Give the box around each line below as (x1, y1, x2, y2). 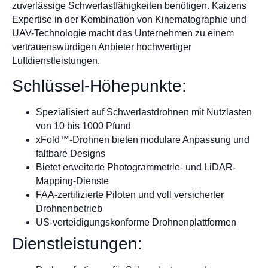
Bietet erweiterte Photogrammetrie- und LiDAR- (36, 162, 236, 173)
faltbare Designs (36, 148, 105, 159)
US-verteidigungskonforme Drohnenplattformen (36, 217, 236, 228)
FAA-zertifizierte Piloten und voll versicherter (36, 190, 224, 200)
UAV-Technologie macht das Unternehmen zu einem (12, 28, 234, 38)
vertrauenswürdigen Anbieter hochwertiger (12, 41, 191, 52)
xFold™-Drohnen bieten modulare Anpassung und (36, 135, 249, 145)
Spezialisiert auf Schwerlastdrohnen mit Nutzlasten (36, 107, 252, 118)
